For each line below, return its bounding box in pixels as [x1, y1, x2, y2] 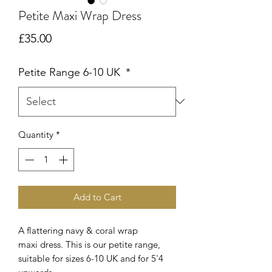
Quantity [18, 128, 53, 140]
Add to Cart [73, 191, 121, 203]
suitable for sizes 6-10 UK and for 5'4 [18, 253, 163, 265]
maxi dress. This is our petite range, [18, 239, 160, 251]
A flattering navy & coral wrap [18, 225, 138, 237]
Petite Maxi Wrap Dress [18, 5, 141, 25]
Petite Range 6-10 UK [18, 65, 123, 79]
